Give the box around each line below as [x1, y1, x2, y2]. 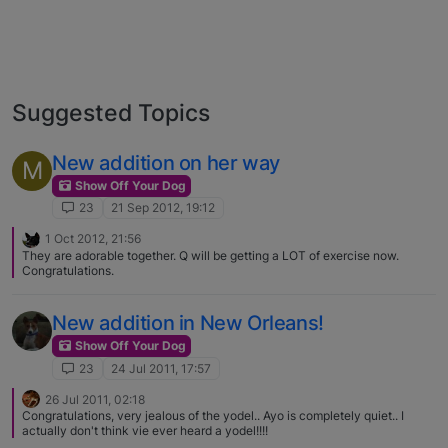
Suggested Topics [12, 97, 210, 127]
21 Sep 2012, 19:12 [111, 200, 216, 216]
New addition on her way [52, 150, 280, 175]
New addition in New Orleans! [52, 310, 324, 335]
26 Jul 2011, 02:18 [45, 391, 145, 407]
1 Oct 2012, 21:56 [45, 231, 141, 247]
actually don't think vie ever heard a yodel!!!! [22, 423, 268, 439]
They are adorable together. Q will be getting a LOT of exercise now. [22, 247, 399, 263]
